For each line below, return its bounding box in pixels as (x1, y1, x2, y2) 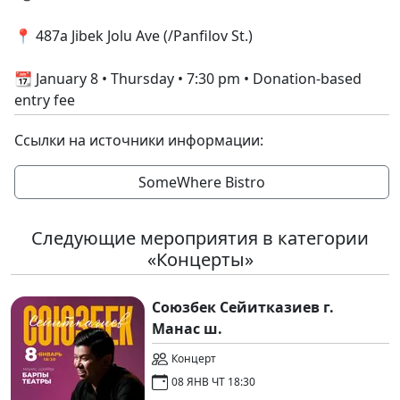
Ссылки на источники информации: (14, 129, 263, 150)
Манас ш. (152, 318, 222, 338)
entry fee (14, 89, 75, 110)
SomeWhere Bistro (138, 171, 265, 192)
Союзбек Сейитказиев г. (152, 296, 334, 317)
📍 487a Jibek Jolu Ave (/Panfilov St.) (14, 25, 253, 46)
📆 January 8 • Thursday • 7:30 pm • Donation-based (14, 68, 362, 88)
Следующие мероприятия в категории (31, 225, 369, 250)
